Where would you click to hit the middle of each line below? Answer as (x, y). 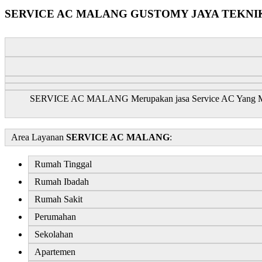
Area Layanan (39, 137)
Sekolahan (54, 234)
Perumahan (55, 216)
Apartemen (55, 251)
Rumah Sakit (58, 199)
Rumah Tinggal (63, 164)
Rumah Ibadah (62, 181)
